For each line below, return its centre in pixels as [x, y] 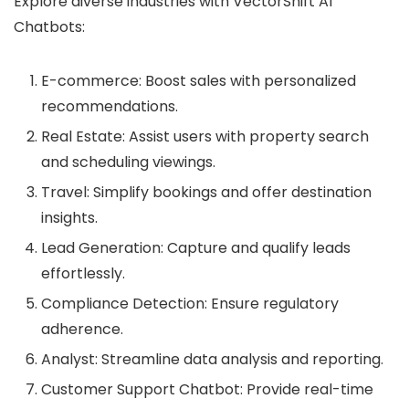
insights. [69, 217]
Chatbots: [49, 26]
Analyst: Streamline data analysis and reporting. [212, 359]
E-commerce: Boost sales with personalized [199, 80]
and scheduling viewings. [128, 162]
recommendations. [110, 106]
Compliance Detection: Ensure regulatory [190, 303]
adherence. [82, 329]
